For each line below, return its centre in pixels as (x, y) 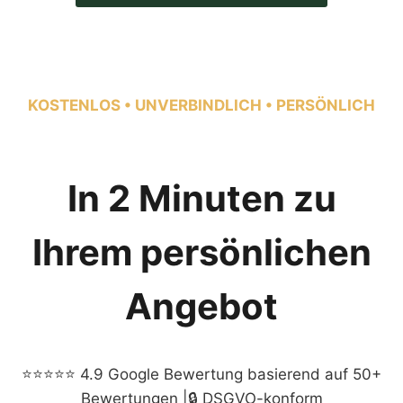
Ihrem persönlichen (201, 252)
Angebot (201, 306)
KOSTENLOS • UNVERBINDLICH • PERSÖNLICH (201, 105)
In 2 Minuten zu (201, 198)
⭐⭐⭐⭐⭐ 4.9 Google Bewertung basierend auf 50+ (201, 374)
